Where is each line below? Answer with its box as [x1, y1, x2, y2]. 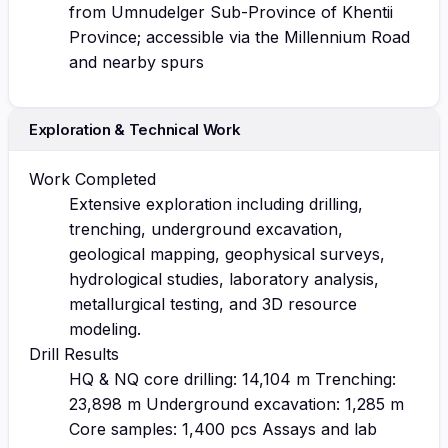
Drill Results [29, 343, 119, 364]
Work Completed [29, 168, 156, 189]
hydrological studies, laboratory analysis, [69, 268, 379, 289]
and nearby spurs [69, 51, 204, 72]
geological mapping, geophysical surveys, [69, 243, 385, 264]
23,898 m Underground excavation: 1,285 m [69, 393, 404, 414]
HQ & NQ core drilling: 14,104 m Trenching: [69, 368, 396, 389]
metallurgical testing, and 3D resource [69, 293, 357, 314]
